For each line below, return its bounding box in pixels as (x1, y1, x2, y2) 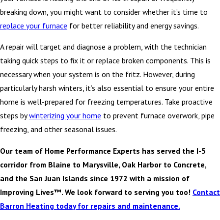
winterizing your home (29, 110, 101, 121)
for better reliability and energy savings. (67, 20, 199, 30)
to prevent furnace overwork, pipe (101, 110, 215, 121)
